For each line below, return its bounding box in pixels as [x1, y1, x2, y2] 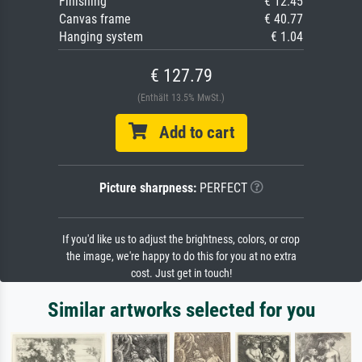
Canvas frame [59, 11, 131, 27]
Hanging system [59, 29, 143, 45]
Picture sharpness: [99, 180, 196, 196]
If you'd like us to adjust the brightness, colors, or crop [62, 233, 300, 247]
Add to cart [146, 123, 234, 143]
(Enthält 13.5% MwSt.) [137, 92, 225, 104]
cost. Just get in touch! [130, 267, 232, 281]
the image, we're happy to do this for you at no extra [65, 250, 297, 264]
